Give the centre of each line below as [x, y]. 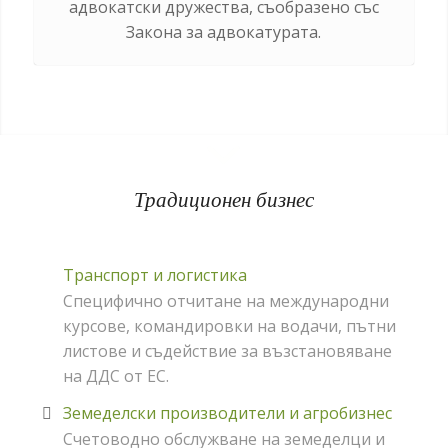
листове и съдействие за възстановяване [227, 350]
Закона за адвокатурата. [224, 31]
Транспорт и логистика [154, 274]
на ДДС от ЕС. [115, 375]
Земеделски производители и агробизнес [227, 413]
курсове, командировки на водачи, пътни [229, 325]
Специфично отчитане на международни [225, 300]
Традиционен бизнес [223, 198]
